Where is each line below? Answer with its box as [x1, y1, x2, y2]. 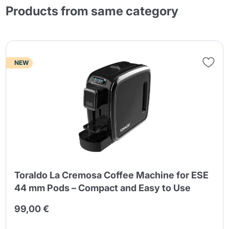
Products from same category [6, 3, 179, 18]
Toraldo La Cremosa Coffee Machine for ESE [14, 170, 209, 181]
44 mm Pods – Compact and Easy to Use [14, 182, 191, 194]
